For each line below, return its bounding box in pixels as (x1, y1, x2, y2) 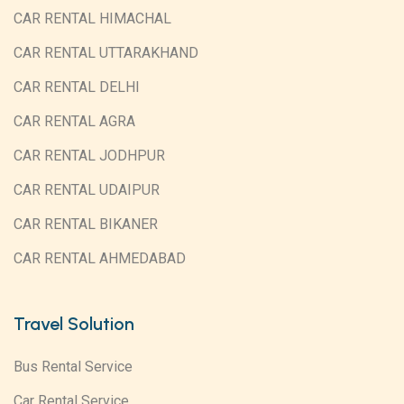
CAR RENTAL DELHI (14, 78, 140, 96)
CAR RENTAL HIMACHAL (14, 10, 171, 28)
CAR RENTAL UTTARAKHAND (14, 44, 198, 62)
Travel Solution (14, 313, 134, 335)
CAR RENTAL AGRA (14, 113, 135, 131)
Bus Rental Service (14, 358, 133, 376)
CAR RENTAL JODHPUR (14, 147, 165, 165)
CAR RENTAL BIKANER (14, 216, 158, 234)
